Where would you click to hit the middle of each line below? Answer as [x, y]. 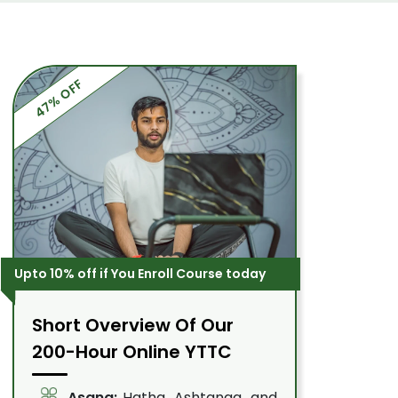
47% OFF [59, 99]
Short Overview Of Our [132, 325]
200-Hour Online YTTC [131, 352]
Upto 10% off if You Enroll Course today [139, 274]
